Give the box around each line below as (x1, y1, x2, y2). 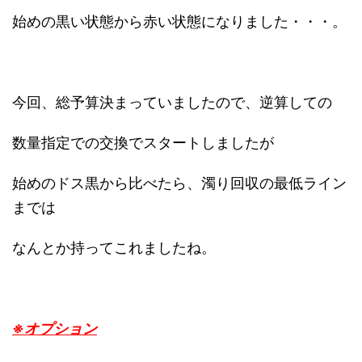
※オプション (12, 319, 97, 337)
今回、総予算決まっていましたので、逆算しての (12, 93, 332, 111)
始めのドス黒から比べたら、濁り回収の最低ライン (12, 174, 347, 192)
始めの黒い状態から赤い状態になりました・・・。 (12, 12, 347, 30)
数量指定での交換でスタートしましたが (12, 133, 274, 151)
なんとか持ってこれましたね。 (12, 238, 216, 256)
